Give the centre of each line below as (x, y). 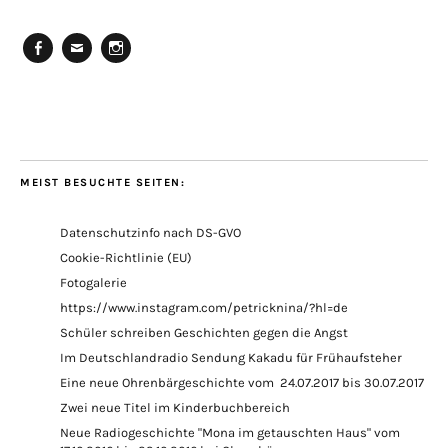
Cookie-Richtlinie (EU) (126, 257)
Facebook (57, 70)
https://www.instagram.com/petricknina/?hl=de (204, 307)
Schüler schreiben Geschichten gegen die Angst (204, 332)
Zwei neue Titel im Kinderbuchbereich (175, 407)
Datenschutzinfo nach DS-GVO (150, 232)
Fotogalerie (93, 282)
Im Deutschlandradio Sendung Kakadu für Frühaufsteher (231, 357)
